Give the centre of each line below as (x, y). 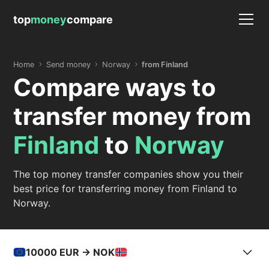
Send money (68, 64)
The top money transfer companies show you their (128, 174)
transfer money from (132, 116)
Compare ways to (115, 87)
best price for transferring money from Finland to (125, 189)
